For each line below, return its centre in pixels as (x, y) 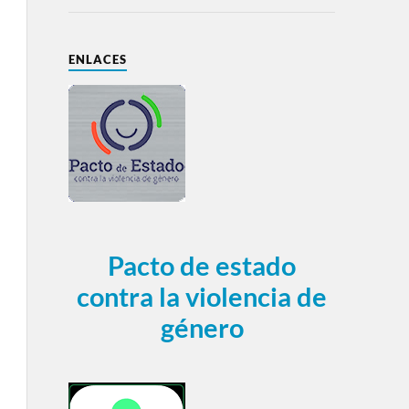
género (202, 328)
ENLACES (97, 59)
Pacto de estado (202, 266)
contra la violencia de (202, 297)
